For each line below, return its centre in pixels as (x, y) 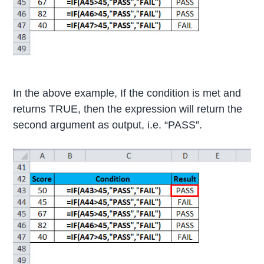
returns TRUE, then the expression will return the (128, 109)
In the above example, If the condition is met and (127, 93)
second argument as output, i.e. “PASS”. (108, 125)
